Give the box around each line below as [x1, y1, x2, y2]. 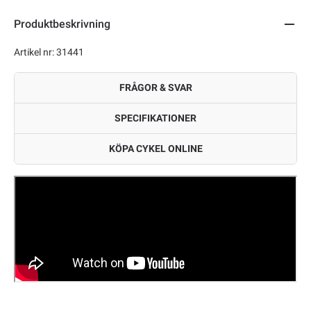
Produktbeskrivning [14, 17, 110, 31]
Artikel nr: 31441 [14, 47, 84, 58]
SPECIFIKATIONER [115, 112, 196, 124]
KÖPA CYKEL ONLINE [108, 143, 203, 155]
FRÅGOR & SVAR [119, 82, 192, 94]
